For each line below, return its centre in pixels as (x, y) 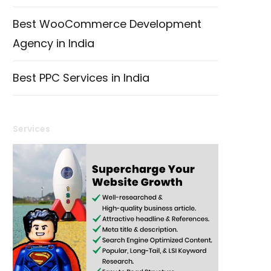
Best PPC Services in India (81, 77)
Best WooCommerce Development (107, 24)
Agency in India (54, 43)
